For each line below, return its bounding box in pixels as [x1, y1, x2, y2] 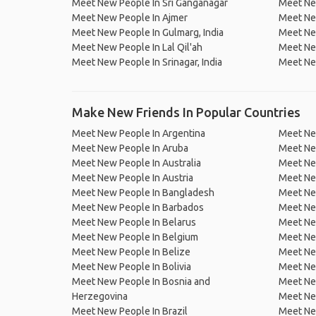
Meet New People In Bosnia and [72, 276, 210, 287]
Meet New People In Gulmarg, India [72, 27, 224, 38]
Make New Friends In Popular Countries [72, 105, 300, 119]
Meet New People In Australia [72, 157, 201, 169]
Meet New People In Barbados [72, 202, 204, 213]
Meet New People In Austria [72, 172, 193, 183]
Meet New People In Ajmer [72, 12, 188, 23]
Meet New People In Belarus [72, 217, 196, 228]
